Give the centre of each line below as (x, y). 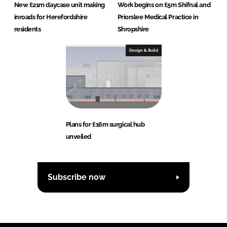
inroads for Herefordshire (51, 17)
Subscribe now (77, 177)
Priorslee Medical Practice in (158, 17)
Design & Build (143, 50)
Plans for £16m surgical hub (105, 124)
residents (27, 29)
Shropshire (133, 29)
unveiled (78, 136)
